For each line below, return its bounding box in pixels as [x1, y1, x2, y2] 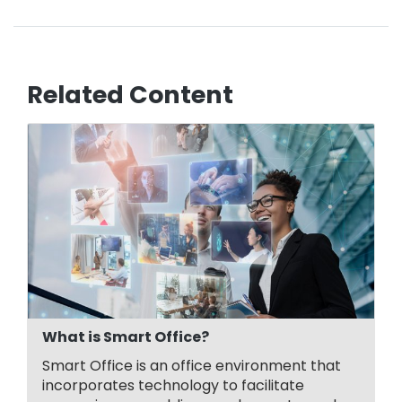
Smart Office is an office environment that [42, 355, 341, 377]
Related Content [27, 78, 233, 112]
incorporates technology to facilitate [42, 375, 304, 397]
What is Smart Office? [42, 327, 209, 348]
